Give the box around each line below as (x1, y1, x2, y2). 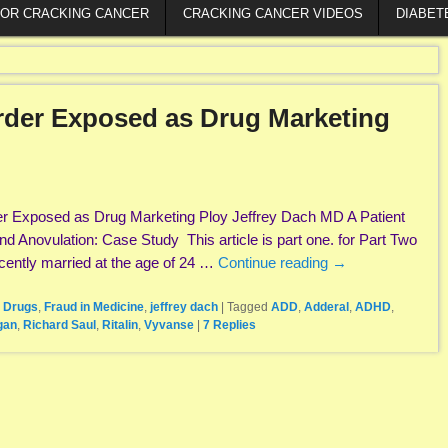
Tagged (227, 300, 268, 315)
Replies (210, 318, 256, 333)
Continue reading (218, 254, 332, 272)
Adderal (304, 300, 349, 315)
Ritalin (102, 318, 138, 333)
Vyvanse (144, 318, 194, 333)
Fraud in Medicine (44, 300, 144, 315)
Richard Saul (23, 318, 96, 333)
